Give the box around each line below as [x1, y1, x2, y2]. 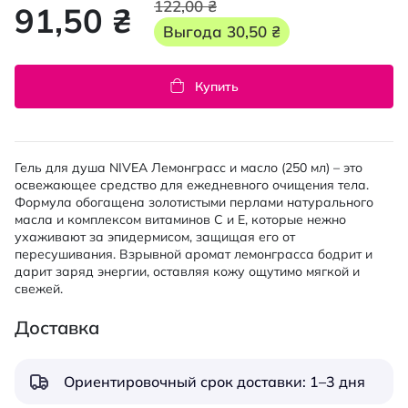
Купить [194, 78, 239, 95]
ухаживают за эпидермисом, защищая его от [15, 229, 295, 245]
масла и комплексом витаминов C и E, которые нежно [15, 211, 346, 228]
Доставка [15, 316, 99, 339]
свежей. [15, 280, 63, 297]
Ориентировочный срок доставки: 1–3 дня [64, 372, 365, 391]
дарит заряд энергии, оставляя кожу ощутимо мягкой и [15, 263, 360, 280]
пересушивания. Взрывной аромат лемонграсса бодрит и [15, 246, 372, 262]
